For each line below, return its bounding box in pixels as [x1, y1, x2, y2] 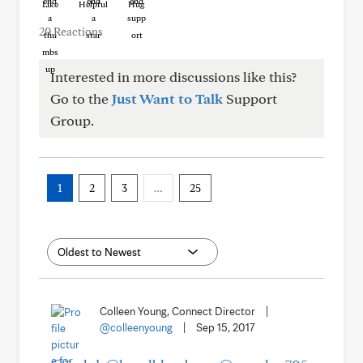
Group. [50, 112, 94, 129]
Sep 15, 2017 [196, 321, 255, 334]
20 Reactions [39, 25, 103, 38]
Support [223, 90, 277, 107]
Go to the [50, 90, 112, 107]
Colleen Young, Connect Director [100, 305, 255, 318]
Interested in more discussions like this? [50, 68, 297, 85]
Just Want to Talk [112, 90, 223, 107]
